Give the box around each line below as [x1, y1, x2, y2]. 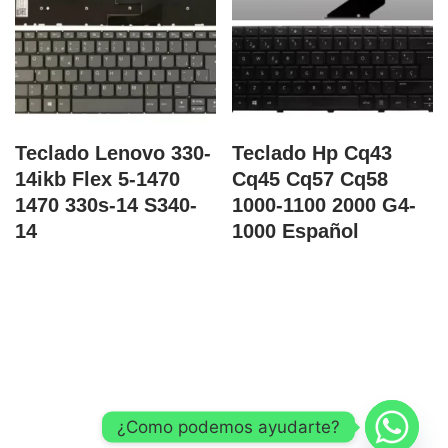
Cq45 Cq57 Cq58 [232, 167, 389, 190]
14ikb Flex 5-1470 [15, 167, 180, 190]
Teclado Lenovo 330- [15, 141, 211, 164]
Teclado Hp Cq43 [232, 141, 393, 164]
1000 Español [232, 219, 360, 242]
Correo [15, 387, 68, 404]
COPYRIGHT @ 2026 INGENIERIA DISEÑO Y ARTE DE [20, 425, 428, 442]
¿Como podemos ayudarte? [117, 416, 340, 437]
